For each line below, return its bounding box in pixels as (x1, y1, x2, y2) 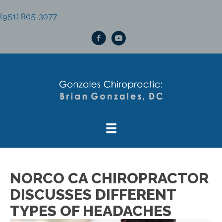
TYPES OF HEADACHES (10, 202, 171, 220)
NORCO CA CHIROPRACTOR (10, 169, 209, 187)
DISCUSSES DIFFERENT (10, 186, 176, 203)
